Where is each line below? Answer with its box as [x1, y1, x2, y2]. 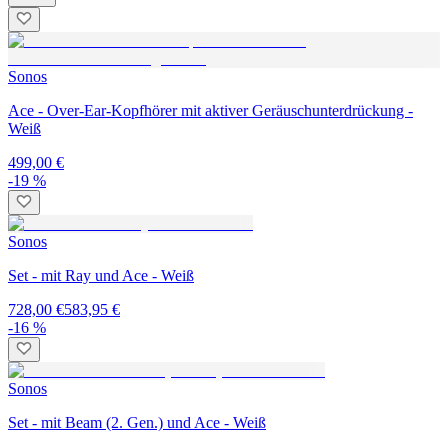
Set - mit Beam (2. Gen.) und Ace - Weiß [8, 413, 266, 431]
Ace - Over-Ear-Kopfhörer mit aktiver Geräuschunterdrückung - [8, 101, 413, 119]
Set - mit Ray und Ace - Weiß [8, 266, 194, 284]
